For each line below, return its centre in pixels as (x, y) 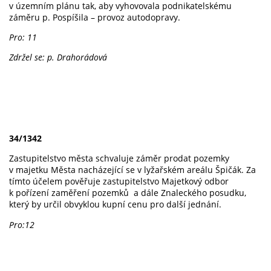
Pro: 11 (23, 38)
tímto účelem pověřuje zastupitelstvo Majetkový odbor (119, 181)
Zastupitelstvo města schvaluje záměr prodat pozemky (119, 158)
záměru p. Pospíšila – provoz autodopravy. (95, 17)
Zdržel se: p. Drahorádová (58, 57)
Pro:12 (22, 224)
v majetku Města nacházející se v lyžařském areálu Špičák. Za (132, 170)
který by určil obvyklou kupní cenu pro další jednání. (116, 204)
